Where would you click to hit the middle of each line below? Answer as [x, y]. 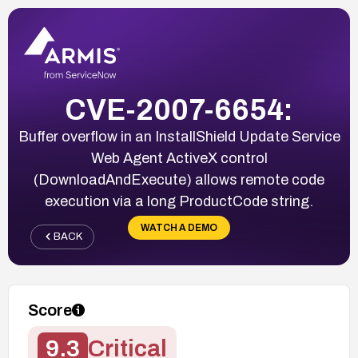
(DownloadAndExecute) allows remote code [179, 179]
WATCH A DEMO [179, 227]
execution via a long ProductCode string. [179, 201]
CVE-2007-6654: [179, 110]
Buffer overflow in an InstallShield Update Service [179, 136]
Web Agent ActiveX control [179, 158]
